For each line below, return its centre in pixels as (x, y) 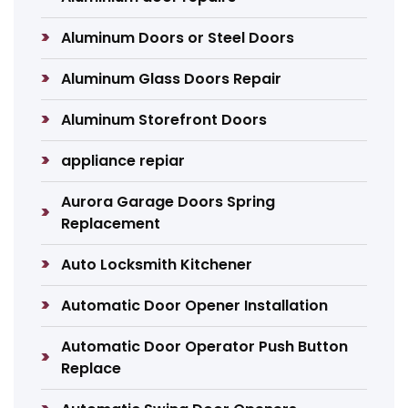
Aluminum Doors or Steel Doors (178, 38)
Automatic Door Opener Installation (195, 306)
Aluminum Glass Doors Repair (172, 79)
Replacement (111, 224)
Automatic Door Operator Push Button (205, 347)
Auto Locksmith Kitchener (157, 265)
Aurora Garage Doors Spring (168, 202)
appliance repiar (123, 161)
